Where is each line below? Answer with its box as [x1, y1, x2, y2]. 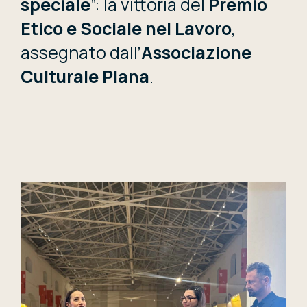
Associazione [141, 40, 251, 65]
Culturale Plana [21, 64, 149, 89]
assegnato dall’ [21, 40, 141, 65]
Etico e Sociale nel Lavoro [21, 16, 232, 41]
